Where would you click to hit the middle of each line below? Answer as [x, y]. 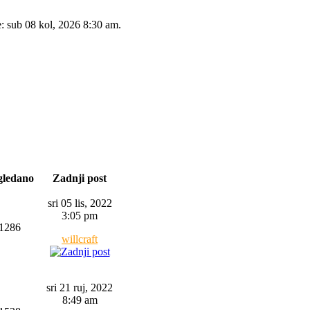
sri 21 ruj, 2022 [80, 288]
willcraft [80, 239]
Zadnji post [80, 178]
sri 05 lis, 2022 [80, 203]
